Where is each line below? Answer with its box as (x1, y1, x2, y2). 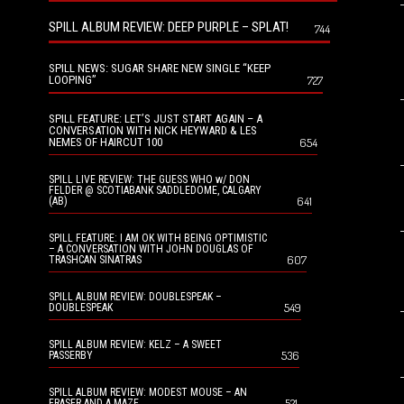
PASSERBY (49, 348, 93, 362)
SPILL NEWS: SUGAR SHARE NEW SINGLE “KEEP (49, 60, 271, 75)
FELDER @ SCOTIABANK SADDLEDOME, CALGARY (49, 183, 262, 197)
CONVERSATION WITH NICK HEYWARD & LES (49, 123, 257, 137)
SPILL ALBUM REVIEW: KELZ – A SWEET (49, 337, 222, 351)
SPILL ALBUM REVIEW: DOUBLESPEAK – (49, 289, 222, 303)
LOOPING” (49, 72, 96, 87)
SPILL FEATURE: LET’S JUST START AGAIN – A (49, 111, 262, 125)
